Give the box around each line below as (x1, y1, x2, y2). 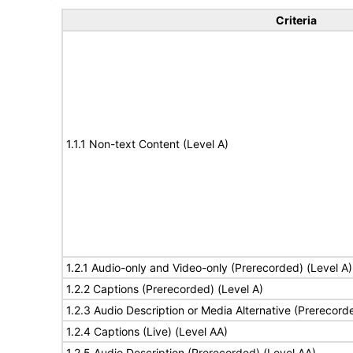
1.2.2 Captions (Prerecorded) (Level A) (66, 282, 263, 295)
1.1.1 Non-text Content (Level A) (66, 137, 229, 150)
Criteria (275, 13, 317, 27)
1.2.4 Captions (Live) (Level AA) (66, 325, 228, 338)
